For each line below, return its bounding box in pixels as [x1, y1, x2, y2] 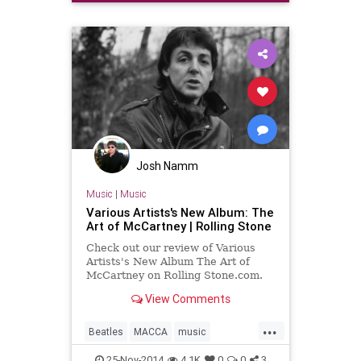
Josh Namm [136, 159, 198, 174]
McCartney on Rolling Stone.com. [85, 268, 263, 281]
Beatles [89, 325, 123, 338]
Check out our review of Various [85, 241, 255, 254]
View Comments [142, 292, 230, 307]
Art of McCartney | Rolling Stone [85, 218, 272, 234]
